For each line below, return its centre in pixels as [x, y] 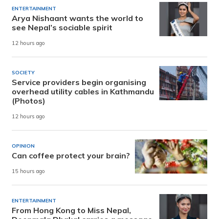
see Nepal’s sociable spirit [62, 28]
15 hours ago [28, 171]
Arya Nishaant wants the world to [77, 18]
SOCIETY [23, 73]
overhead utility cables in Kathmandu [83, 92]
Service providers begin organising [79, 82]
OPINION [23, 146]
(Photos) [29, 101]
